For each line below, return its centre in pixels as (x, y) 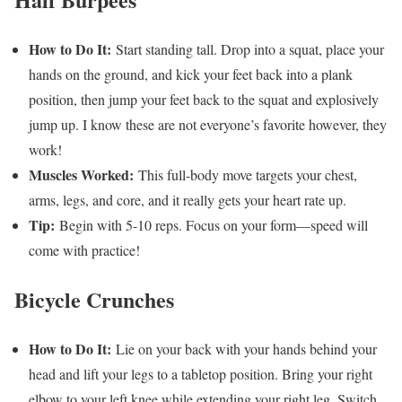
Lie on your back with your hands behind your (244, 348)
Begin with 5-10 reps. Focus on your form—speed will (211, 224)
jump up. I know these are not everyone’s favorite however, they (208, 124)
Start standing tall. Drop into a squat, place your (248, 48)
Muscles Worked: (81, 174)
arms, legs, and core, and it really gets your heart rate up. (188, 199)
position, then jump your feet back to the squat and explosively (204, 99)
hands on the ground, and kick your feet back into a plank (191, 74)
